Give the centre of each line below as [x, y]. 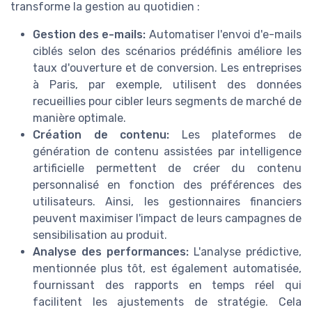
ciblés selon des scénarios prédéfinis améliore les [167, 52]
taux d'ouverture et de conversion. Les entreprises [167, 68]
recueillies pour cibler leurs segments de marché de [167, 102]
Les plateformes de [236, 135]
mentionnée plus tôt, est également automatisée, [167, 269]
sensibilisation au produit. [100, 235]
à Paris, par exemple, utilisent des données [167, 85]
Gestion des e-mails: [89, 35]
